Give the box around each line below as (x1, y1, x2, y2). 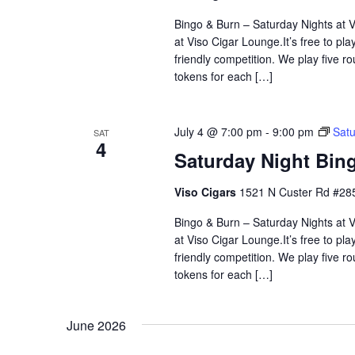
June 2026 (67, 315, 126, 334)
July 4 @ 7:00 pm (174, 123, 262, 139)
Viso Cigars (174, 183, 239, 200)
